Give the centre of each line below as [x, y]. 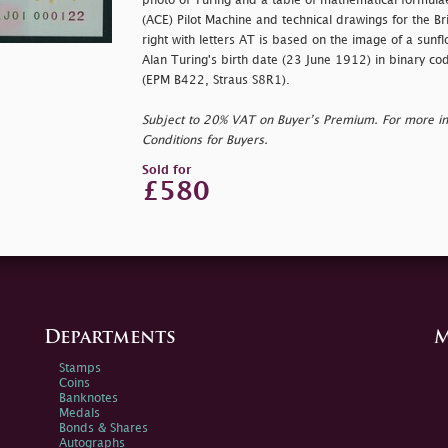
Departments [110, 338]
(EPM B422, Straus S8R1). [215, 80]
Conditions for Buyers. [204, 140]
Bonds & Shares [103, 428]
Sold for [166, 170]
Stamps [80, 368]
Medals [79, 413]
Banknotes [88, 398]
